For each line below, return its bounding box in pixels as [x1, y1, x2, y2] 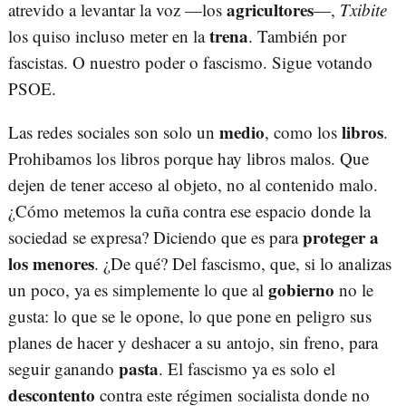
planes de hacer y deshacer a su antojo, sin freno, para [8, 331, 378, 354]
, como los [265, 121, 342, 144]
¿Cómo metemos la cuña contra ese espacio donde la [8, 199, 371, 223]
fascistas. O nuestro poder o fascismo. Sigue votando [8, 51, 372, 74]
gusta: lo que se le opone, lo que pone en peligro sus [8, 304, 372, 328]
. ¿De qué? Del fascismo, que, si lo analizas [94, 252, 391, 275]
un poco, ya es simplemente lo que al [8, 278, 268, 302]
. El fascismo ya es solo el [159, 357, 335, 381]
